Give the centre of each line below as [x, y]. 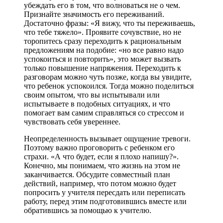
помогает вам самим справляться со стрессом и [104, 112]
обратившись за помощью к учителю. [88, 210]
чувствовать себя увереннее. [72, 121]
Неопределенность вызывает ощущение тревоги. [107, 138]
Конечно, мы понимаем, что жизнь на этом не [102, 165]
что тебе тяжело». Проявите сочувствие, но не [103, 32]
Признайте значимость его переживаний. [94, 14]
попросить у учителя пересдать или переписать [105, 192]
